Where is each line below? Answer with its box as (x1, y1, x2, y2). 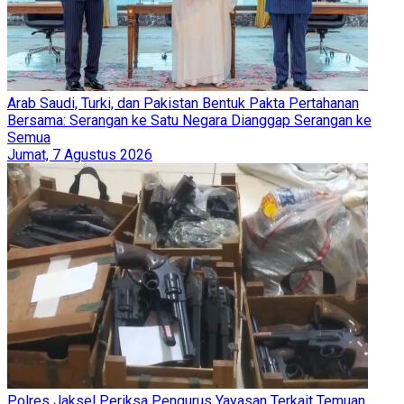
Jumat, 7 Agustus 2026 (7, 145, 152, 163)
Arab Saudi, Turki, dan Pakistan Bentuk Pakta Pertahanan (7, 94, 359, 112)
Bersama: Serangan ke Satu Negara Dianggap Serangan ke (7, 111, 372, 129)
